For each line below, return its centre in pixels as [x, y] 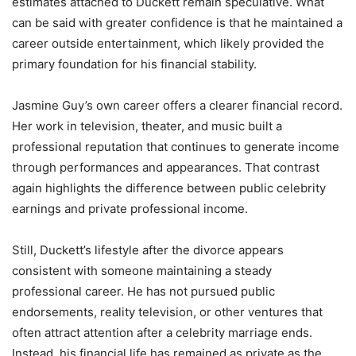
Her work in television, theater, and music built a [147, 126]
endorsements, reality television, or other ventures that [167, 311]
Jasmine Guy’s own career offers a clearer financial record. [177, 105]
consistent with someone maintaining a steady [142, 270]
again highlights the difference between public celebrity [169, 188]
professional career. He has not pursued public [143, 291]
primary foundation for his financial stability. [134, 64]
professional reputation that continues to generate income [176, 146]
